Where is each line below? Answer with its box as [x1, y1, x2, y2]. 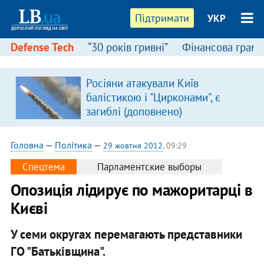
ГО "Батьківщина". [10, 243, 105, 259]
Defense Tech [10, 40, 74, 54]
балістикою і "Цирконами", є [85, 90, 220, 104]
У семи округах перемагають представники [10, 226, 242, 242]
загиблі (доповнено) [85, 104, 182, 118]
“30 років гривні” [87, 40, 168, 54]
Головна [10, 139, 44, 151]
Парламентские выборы [97, 160, 202, 173]
